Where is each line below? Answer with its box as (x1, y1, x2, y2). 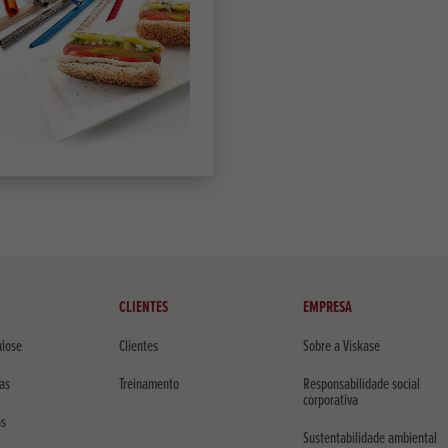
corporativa (302, 389, 358, 411)
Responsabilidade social (302, 373, 420, 395)
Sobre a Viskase (302, 335, 380, 357)
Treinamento (119, 373, 180, 395)
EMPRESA (302, 297, 352, 319)
